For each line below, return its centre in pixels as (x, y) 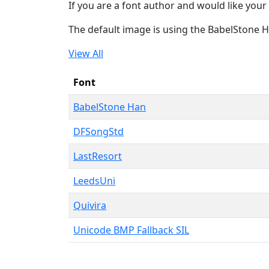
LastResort (98, 156)
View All (86, 53)
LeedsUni (94, 180)
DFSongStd (98, 131)
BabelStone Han (110, 107)
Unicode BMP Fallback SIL (131, 230)
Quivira (90, 205)
